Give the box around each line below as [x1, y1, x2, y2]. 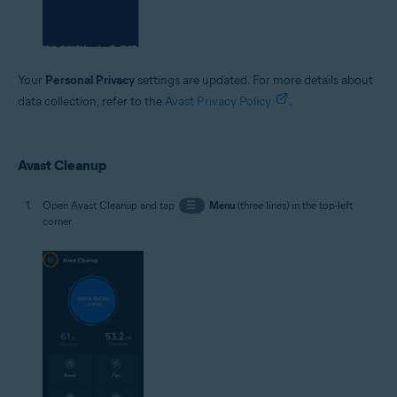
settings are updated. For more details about [135, 72, 373, 88]
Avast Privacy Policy [165, 93, 271, 109]
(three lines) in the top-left [234, 198, 353, 212]
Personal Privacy [45, 72, 135, 88]
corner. [43, 214, 74, 228]
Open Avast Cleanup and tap [43, 198, 177, 212]
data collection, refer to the [18, 93, 165, 109]
